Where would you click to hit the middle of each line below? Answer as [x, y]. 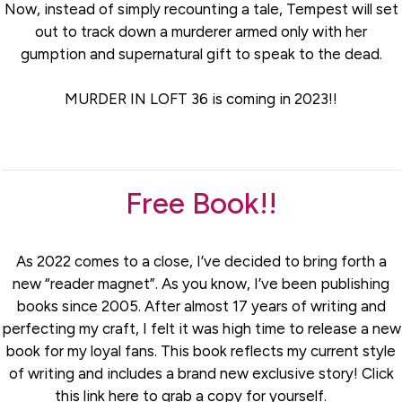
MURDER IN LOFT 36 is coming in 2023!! [201, 99]
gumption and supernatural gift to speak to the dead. [201, 54]
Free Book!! [201, 203]
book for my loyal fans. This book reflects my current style [201, 351]
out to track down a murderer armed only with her [201, 32]
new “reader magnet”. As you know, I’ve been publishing [201, 284]
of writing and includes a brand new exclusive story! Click [201, 374]
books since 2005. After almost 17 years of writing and [201, 306]
